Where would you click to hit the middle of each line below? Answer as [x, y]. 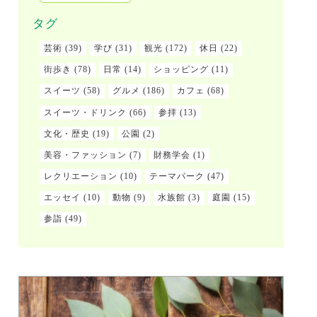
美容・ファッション [85, 155]
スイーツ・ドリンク [85, 112]
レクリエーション [81, 177]
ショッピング [181, 70]
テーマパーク [177, 177]
